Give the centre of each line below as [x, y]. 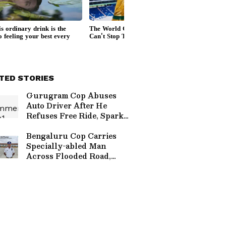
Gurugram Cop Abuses [71, 95]
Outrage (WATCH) [63, 126]
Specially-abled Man [66, 146]
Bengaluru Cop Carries [71, 136]
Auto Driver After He [67, 105]
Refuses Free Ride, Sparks [77, 116]
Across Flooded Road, [69, 156]
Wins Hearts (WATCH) [71, 166]
